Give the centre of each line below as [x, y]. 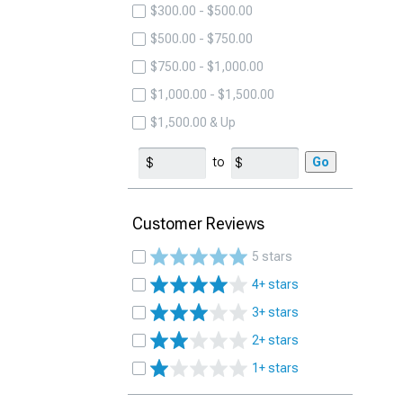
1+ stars [275, 368]
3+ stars [275, 312]
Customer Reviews [198, 224]
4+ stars [275, 284]
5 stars [272, 256]
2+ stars [275, 340]
